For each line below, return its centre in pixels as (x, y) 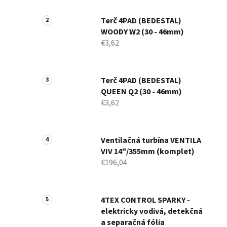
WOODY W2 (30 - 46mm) (142, 32)
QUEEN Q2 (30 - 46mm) (141, 92)
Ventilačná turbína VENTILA (151, 141)
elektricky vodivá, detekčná (152, 212)
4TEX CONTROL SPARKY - (145, 200)
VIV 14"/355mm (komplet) (148, 152)
